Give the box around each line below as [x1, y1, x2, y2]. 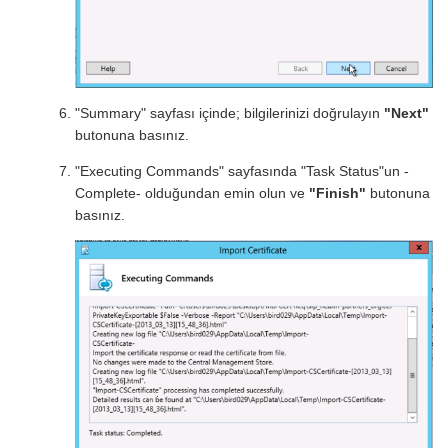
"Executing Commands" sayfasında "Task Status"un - [75, 163, 410, 180]
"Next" [380, 105, 430, 122]
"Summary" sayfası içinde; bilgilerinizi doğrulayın [75, 105, 381, 122]
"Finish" [305, 185, 367, 202]
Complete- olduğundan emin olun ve [75, 185, 306, 202]
